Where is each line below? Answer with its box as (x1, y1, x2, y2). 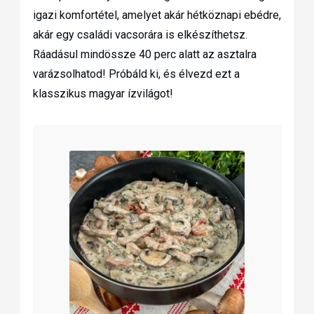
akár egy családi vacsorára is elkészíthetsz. (32, 28, 247, 42)
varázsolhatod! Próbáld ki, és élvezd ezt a (32, 67, 240, 81)
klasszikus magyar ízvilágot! (32, 87, 173, 101)
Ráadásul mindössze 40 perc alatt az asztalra (32, 48, 257, 62)
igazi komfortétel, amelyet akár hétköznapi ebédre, (32, 8, 281, 22)
